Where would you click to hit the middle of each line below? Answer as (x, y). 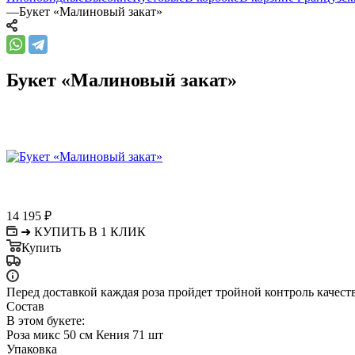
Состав (25, 306)
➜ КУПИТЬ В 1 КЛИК (83, 231)
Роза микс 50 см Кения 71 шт (85, 334)
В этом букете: (46, 320)
